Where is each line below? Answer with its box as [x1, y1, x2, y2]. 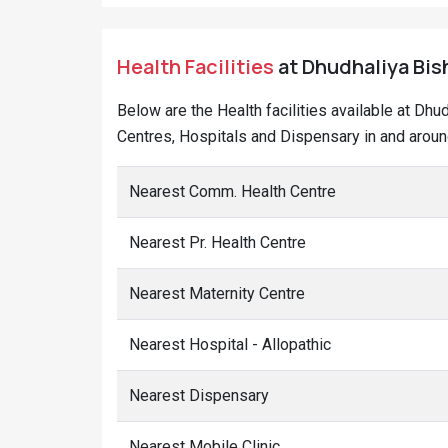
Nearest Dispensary [129, 386, 269, 405]
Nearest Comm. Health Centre [129, 182, 336, 201]
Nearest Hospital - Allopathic [129, 335, 331, 354]
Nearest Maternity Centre [129, 284, 305, 303]
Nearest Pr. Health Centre [129, 233, 306, 252]
